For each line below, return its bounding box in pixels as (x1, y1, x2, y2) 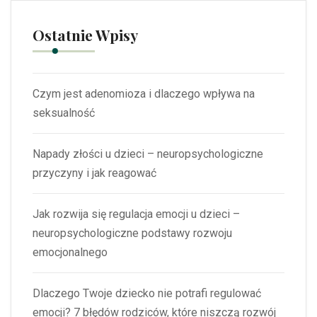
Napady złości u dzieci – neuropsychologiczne (33, 147, 263, 161)
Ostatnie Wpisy (33, 25, 138, 45)
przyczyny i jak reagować (33, 166, 156, 180)
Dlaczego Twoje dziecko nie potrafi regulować (33, 287, 261, 301)
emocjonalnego (33, 246, 108, 260)
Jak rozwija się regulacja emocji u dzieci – (33, 207, 240, 221)
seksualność (33, 106, 95, 120)
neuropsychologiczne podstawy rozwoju (33, 226, 232, 241)
